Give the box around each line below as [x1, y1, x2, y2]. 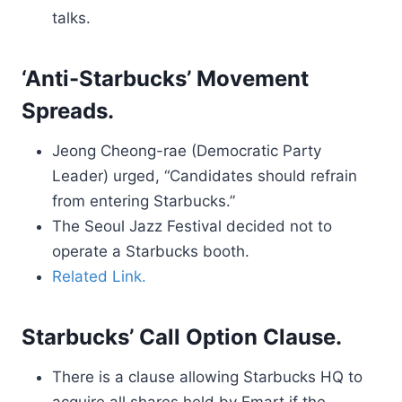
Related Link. [52, 267, 146, 285]
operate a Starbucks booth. [52, 242, 249, 260]
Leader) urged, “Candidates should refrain [52, 167, 357, 185]
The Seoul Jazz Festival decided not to [52, 217, 332, 235]
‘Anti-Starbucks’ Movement [22, 66, 309, 92]
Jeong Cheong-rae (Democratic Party [52, 142, 321, 160]
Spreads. [22, 98, 114, 124]
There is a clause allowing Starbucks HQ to [52, 368, 363, 386]
